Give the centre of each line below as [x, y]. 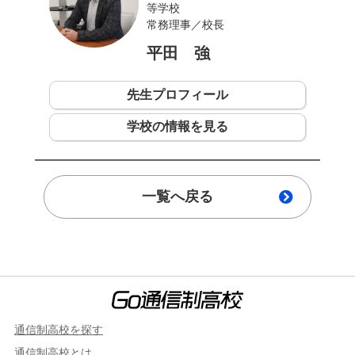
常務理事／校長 [186, 24]
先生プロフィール [177, 94]
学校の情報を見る [177, 127]
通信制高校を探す [58, 329]
